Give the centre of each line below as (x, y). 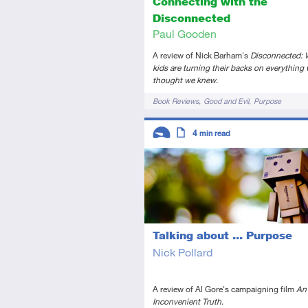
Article (188, 155)
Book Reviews (176, 101)
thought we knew (184, 80)
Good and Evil (226, 101)
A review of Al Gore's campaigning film (224, 289)
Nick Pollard (183, 252)
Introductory (178, 155)
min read (215, 133)
